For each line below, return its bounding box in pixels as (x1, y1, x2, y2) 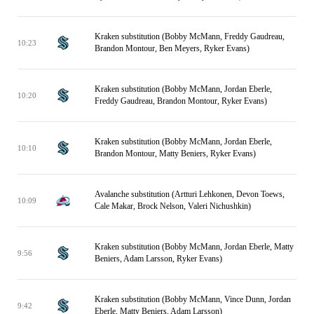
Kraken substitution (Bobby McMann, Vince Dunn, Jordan (95, 294, 291, 304)
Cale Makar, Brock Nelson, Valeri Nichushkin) (95, 201, 251, 211)
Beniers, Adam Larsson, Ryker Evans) (95, 254, 222, 264)
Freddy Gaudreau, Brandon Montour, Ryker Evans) (95, 96, 267, 106)
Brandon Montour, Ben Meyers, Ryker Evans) (95, 43, 250, 53)
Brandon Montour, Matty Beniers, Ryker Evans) (95, 149, 256, 158)
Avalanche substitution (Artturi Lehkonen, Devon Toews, (95, 189, 285, 199)
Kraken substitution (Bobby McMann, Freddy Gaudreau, (95, 32, 285, 41)
